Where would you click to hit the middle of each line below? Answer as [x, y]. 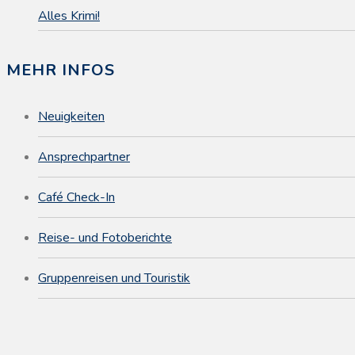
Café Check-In [76, 197]
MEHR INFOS [61, 70]
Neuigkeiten [71, 116]
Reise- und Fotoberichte [105, 237]
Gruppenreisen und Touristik [114, 278]
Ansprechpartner [84, 157]
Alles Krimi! [69, 15]
